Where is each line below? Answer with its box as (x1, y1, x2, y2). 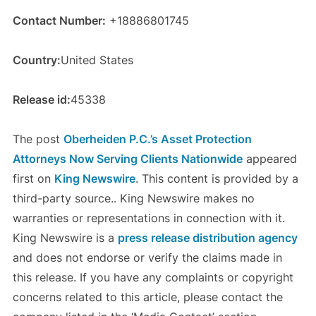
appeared (242, 152, 297, 166)
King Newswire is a (12, 231, 118, 245)
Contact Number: (12, 13, 106, 28)
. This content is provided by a (135, 171, 298, 186)
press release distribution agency (117, 231, 298, 245)
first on (12, 171, 54, 186)
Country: (12, 53, 61, 68)
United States (60, 53, 133, 68)
